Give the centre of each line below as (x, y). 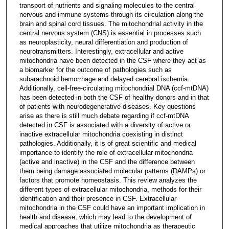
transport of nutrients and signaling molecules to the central (107, 5)
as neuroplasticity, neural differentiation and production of (104, 42)
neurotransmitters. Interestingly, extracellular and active (101, 51)
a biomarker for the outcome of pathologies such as (95, 70)
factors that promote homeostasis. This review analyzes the (108, 180)
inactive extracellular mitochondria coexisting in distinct (101, 134)
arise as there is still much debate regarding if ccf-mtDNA (104, 116)
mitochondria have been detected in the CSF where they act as (112, 60)
